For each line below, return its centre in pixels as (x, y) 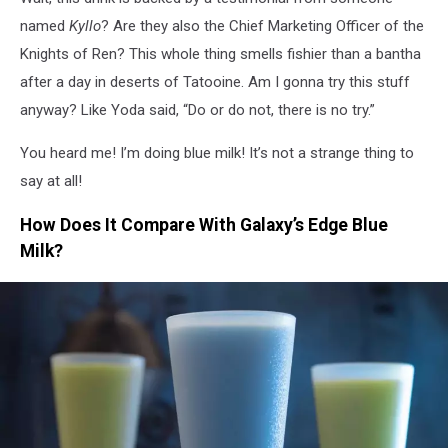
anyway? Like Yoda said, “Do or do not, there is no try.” (197, 109)
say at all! (51, 180)
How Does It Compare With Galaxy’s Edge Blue (204, 225)
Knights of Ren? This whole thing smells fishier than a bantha (220, 53)
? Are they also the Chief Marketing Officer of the (262, 25)
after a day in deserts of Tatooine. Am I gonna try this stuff (215, 81)
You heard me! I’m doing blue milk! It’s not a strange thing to (217, 152)
